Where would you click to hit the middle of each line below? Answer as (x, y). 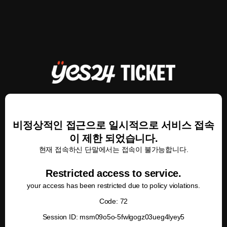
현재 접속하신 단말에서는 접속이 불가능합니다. (113, 149)
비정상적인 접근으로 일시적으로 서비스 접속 (113, 125)
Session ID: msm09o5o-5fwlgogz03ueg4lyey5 (113, 217)
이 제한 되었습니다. (113, 138)
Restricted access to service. (113, 173)
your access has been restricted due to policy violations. (113, 185)
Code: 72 (113, 201)
